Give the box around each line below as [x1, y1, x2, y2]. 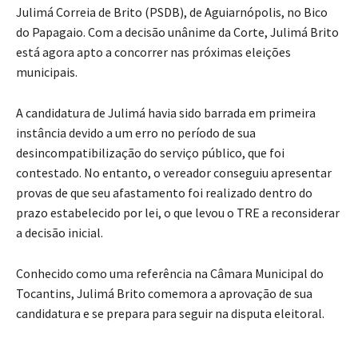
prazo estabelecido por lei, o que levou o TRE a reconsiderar [16, 204, 340, 221]
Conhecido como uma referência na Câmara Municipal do [16, 265, 324, 281]
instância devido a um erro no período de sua [16, 124, 256, 141]
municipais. [16, 63, 78, 80]
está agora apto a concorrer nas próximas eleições [16, 43, 291, 60]
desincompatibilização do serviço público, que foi [16, 144, 284, 161]
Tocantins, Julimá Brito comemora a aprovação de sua [16, 284, 312, 301]
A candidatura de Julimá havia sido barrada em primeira [16, 104, 316, 121]
